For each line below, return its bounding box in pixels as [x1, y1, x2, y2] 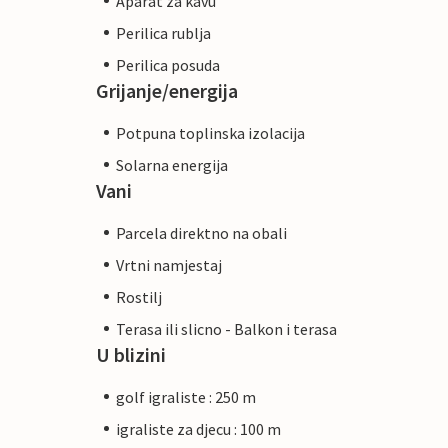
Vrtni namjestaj [116, 254, 222, 275]
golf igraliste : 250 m [116, 386, 256, 407]
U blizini [96, 341, 166, 367]
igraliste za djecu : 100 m [116, 418, 281, 439]
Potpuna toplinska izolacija [116, 122, 305, 143]
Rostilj [116, 286, 162, 307]
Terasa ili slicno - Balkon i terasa [116, 318, 337, 339]
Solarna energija [116, 154, 228, 175]
